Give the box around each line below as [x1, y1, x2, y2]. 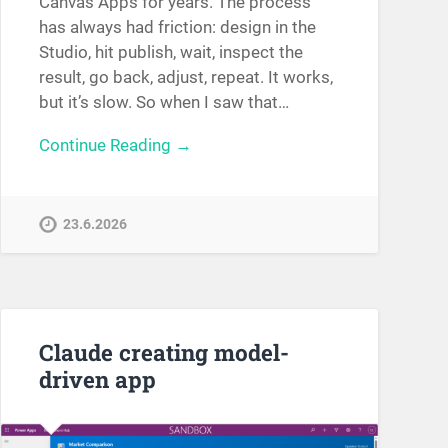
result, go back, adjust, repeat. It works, [38, 66, 333, 87]
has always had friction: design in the [38, 16, 316, 37]
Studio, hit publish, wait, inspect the [38, 41, 303, 62]
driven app [38, 364, 156, 395]
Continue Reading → [38, 135, 192, 156]
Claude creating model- [38, 337, 289, 368]
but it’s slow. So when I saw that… [38, 91, 289, 112]
